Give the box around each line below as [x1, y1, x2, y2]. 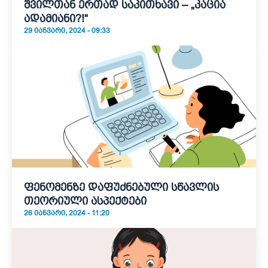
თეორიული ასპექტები [24, 195, 147, 207]
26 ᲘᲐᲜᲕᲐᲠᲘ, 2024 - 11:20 [24, 209, 109, 217]
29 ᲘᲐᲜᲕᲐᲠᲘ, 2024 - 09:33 [24, 26, 110, 35]
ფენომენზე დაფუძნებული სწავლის [24, 181, 219, 193]
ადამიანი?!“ [24, 13, 88, 25]
